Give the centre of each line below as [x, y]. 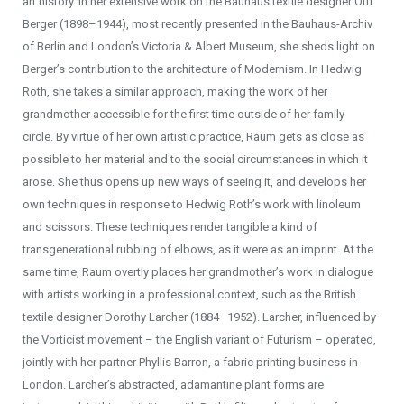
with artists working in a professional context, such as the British [189, 294]
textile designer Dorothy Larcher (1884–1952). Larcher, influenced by [199, 317]
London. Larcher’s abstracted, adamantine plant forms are [173, 385]
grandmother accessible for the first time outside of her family [184, 114]
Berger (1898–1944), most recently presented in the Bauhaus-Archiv [197, 24]
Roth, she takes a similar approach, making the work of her [175, 92]
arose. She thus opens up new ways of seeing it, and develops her [194, 182]
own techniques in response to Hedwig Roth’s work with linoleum [192, 204]
